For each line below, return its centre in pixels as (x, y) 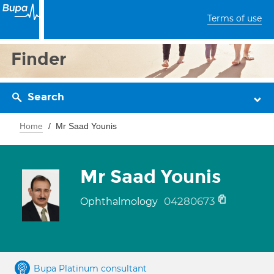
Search (46, 97)
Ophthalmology (120, 202)
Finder (39, 59)
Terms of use (235, 18)
